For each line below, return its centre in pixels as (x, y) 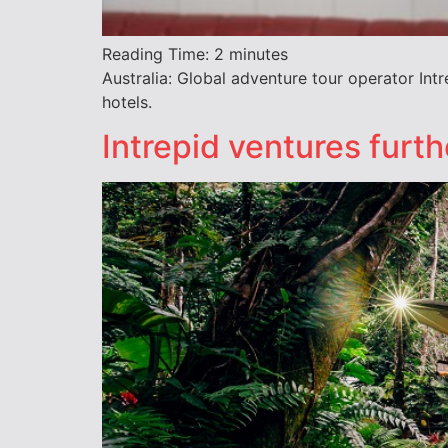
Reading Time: (158, 54)
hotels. (127, 102)
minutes (258, 54)
